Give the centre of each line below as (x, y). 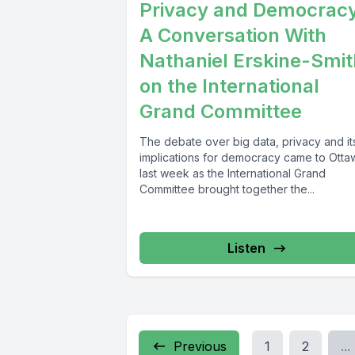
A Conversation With (233, 36)
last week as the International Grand (233, 174)
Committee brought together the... (227, 189)
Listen (247, 248)
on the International (229, 86)
